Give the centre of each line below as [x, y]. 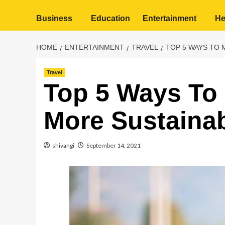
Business [54, 18]
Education [110, 18]
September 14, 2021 [114, 145]
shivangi [63, 145]
